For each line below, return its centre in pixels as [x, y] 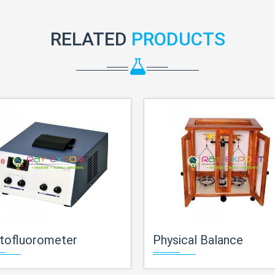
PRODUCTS [178, 39]
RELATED [91, 39]
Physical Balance [198, 240]
